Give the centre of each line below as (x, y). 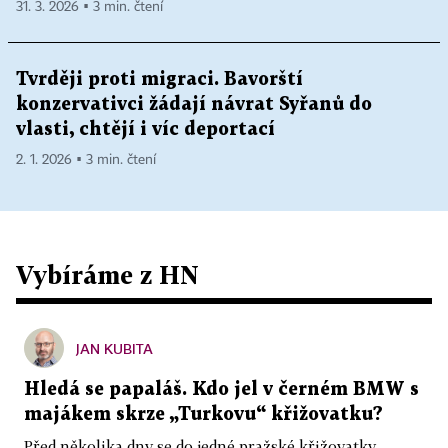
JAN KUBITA (114, 349)
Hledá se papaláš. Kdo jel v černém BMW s (221, 390)
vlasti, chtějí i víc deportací (145, 130)
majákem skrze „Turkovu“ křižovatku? (203, 415)
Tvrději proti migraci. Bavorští (159, 80)
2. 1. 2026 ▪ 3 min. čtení (86, 160)
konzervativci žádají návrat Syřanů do (194, 105)
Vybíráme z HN (107, 275)
